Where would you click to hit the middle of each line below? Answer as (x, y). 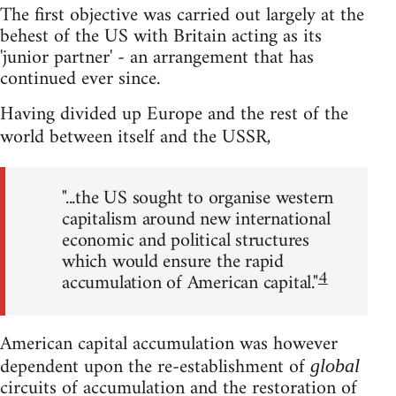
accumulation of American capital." (190, 283)
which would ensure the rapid (173, 262)
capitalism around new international (196, 219)
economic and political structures (186, 240)
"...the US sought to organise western (198, 198)
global (335, 366)
